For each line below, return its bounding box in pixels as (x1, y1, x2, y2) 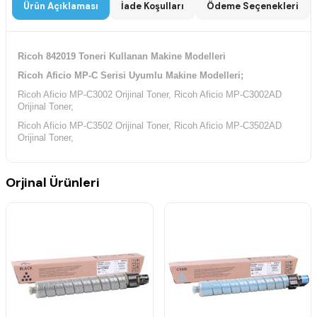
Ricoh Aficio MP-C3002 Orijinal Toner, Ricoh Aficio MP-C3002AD (18, 89, 282, 100)
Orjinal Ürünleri (6, 174, 100, 192)
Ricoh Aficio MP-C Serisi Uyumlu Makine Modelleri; (18, 70, 243, 81)
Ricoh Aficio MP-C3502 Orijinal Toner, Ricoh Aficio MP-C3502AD (18, 120, 282, 132)
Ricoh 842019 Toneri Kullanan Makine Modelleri (18, 51, 226, 62)
